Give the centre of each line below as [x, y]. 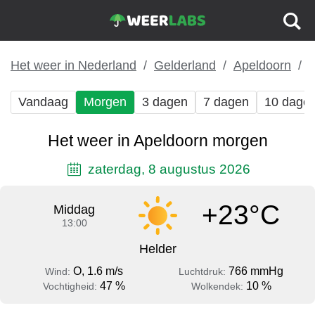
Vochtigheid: [71, 286]
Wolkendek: [218, 286]
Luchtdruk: [204, 271]
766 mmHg [256, 271]
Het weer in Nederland [73, 65]
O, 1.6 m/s [98, 271]
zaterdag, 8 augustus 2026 [167, 169]
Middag [75, 209]
